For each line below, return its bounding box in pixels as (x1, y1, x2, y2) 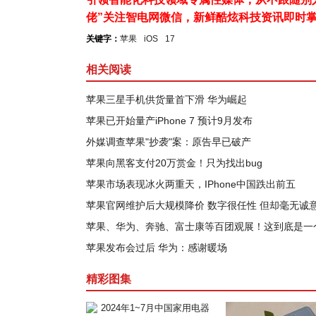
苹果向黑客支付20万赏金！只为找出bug (86, 157, 262, 169)
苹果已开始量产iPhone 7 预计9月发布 (86, 115, 253, 126)
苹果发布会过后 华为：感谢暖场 (86, 242, 227, 253)
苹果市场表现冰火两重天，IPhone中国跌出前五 (86, 178, 296, 190)
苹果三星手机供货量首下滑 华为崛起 (86, 94, 247, 105)
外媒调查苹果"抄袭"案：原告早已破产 (86, 136, 251, 147)
